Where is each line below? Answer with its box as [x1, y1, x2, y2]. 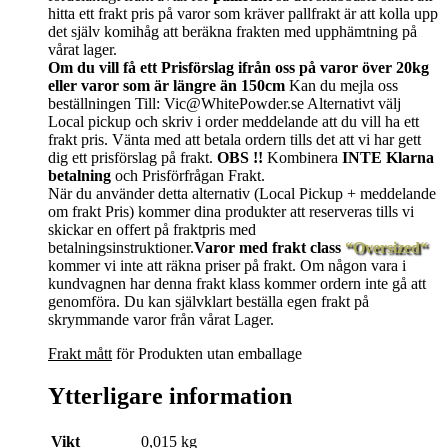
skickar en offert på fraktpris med [48, 221, 256, 239]
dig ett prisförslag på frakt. [48, 149, 217, 167]
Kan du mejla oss [289, 77, 398, 95]
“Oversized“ [345, 239, 428, 257]
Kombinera [263, 149, 342, 167]
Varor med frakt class [194, 239, 345, 257]
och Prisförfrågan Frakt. [111, 167, 265, 185]
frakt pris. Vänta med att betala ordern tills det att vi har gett [48, 131, 421, 149]
